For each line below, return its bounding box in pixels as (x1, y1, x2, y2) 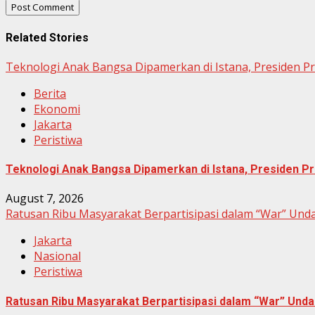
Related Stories (6, 30, 89, 44)
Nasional (34, 248, 81, 264)
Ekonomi (34, 101, 80, 117)
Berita (34, 85, 66, 101)
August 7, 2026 (6, 191, 84, 207)
